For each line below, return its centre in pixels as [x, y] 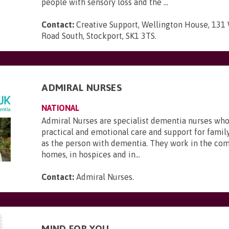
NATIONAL [61, 108]
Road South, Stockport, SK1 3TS [98, 36]
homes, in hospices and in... [91, 154]
